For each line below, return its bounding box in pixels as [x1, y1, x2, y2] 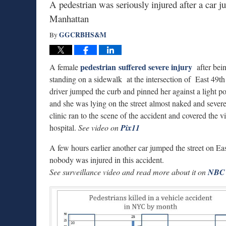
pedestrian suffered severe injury [80, 61, 194, 73]
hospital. [49, 122, 78, 133]
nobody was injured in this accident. [49, 154, 164, 165]
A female [49, 62, 80, 72]
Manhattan [49, 12, 89, 25]
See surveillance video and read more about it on [49, 166, 208, 177]
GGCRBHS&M [59, 30, 106, 40]
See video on [78, 122, 119, 133]
